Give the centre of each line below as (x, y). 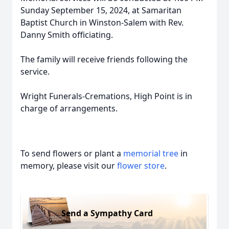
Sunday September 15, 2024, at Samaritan (101, 10)
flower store (141, 166)
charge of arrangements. (69, 108)
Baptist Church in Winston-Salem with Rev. (102, 22)
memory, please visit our (69, 166)
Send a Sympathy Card (107, 213)
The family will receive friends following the (104, 59)
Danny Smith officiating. (67, 35)
